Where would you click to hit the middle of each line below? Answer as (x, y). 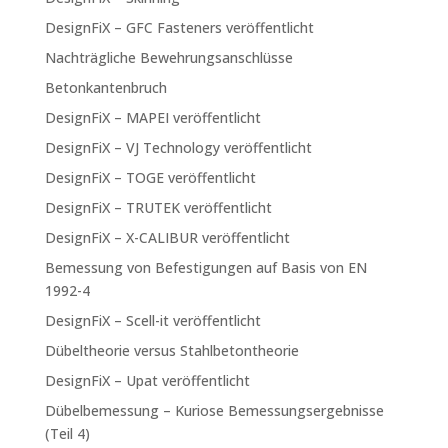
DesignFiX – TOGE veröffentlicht (150, 177)
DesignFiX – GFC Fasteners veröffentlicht (179, 27)
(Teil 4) (67, 433)
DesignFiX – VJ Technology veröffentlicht (178, 147)
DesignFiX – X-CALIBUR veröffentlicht (167, 237)
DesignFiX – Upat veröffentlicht (147, 380)
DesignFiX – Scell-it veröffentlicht (152, 320)
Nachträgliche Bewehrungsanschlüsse (168, 57)
